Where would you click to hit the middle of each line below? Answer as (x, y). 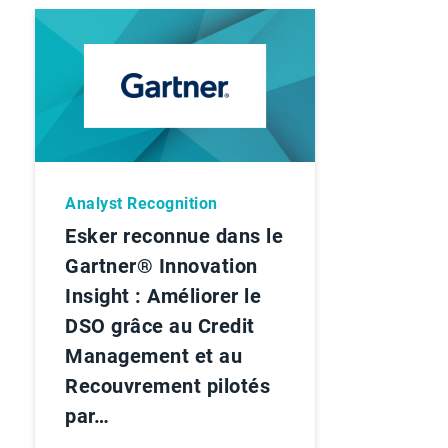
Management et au (153, 355)
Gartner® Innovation (161, 265)
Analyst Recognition (141, 203)
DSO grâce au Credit (160, 325)
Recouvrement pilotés (167, 385)
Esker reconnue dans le (174, 235)
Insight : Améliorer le (163, 295)
